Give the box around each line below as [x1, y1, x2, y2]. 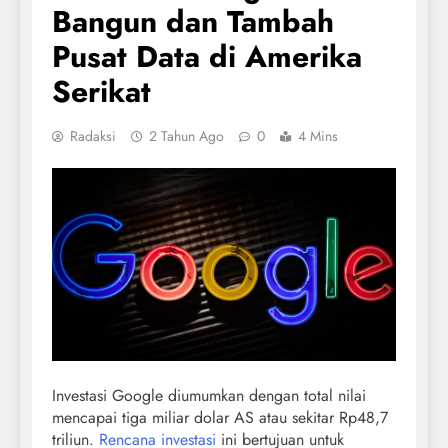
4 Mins [298, 125, 338, 146]
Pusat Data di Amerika [52, 34, 362, 78]
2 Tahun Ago [149, 125, 224, 146]
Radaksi [70, 125, 116, 146]
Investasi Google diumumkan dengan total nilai [52, 384, 366, 408]
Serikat [52, 69, 151, 113]
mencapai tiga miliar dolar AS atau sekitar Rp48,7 [52, 406, 388, 430]
